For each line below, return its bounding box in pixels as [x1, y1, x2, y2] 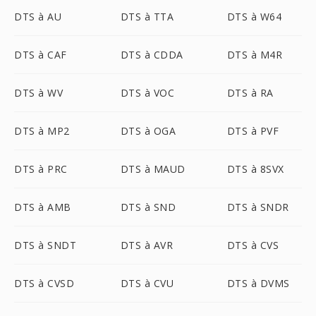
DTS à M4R [226, 48, 283, 61]
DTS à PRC [14, 162, 68, 176]
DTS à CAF [14, 48, 67, 61]
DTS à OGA [120, 124, 176, 138]
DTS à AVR [120, 238, 174, 252]
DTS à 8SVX [226, 162, 284, 176]
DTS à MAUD [120, 162, 186, 176]
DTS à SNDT [14, 238, 76, 252]
